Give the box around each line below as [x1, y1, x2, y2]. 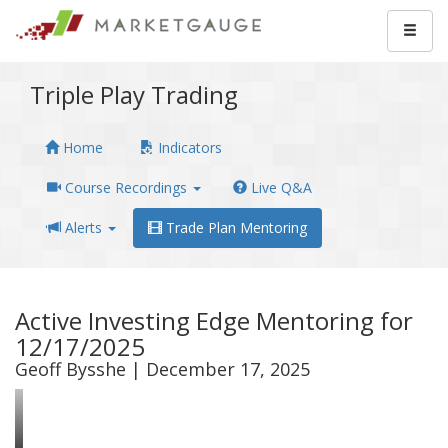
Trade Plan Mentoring [162, 218, 307, 237]
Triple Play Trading [30, 78, 238, 111]
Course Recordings [61, 178, 191, 197]
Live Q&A [247, 178, 312, 197]
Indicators [154, 138, 222, 157]
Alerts [61, 218, 106, 237]
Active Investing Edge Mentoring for [15, 304, 413, 337]
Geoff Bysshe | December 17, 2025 [15, 357, 310, 381]
